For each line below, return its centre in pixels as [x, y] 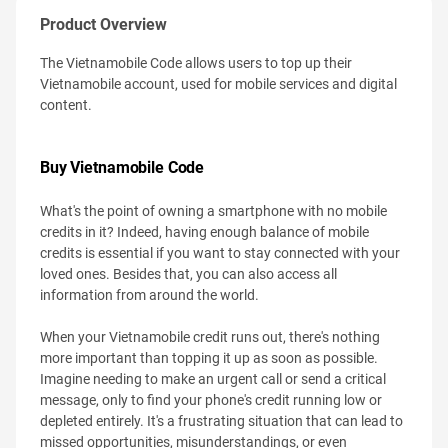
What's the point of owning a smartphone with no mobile [213, 211]
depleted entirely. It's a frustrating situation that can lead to [221, 421]
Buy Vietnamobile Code [122, 167]
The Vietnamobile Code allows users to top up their [196, 63]
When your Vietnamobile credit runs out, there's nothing [210, 337]
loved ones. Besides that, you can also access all [188, 274]
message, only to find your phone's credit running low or [211, 400]
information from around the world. [149, 295]
